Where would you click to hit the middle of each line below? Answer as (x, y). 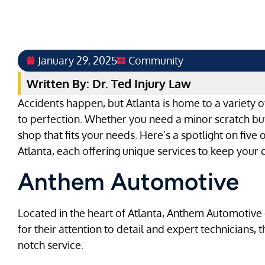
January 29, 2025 (77, 60)
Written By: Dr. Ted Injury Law (109, 83)
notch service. (51, 245)
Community (156, 60)
